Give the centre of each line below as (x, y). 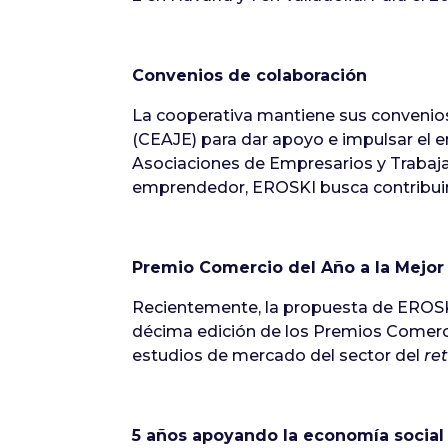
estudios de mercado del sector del (278, 355)
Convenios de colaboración (249, 75)
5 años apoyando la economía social (288, 435)
